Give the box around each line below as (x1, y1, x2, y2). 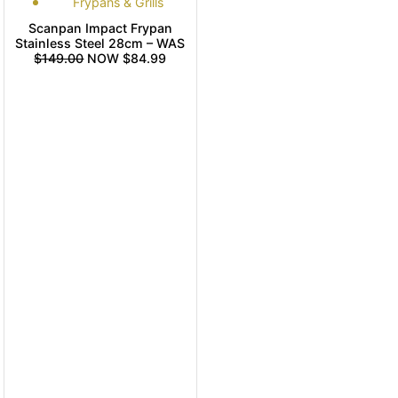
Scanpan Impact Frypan (28, 20, 172, 36)
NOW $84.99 (84, 51, 167, 67)
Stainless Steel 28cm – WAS (15, 36, 186, 52)
